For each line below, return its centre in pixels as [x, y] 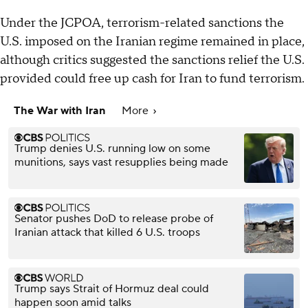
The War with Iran [61, 111]
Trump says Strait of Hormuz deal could [112, 289]
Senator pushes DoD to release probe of [114, 219]
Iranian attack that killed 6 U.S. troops [107, 233]
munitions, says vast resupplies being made [121, 163]
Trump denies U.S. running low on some [112, 149]
